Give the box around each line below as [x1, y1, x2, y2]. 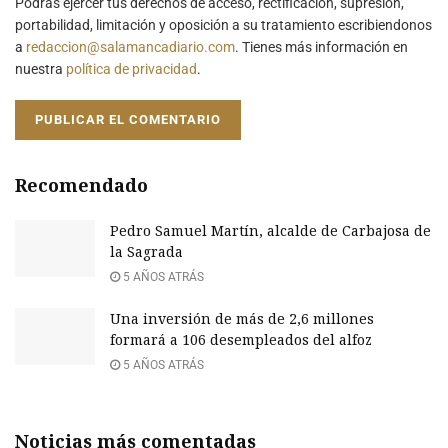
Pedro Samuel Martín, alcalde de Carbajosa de [110, 220, 431, 240]
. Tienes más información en [235, 38, 408, 55]
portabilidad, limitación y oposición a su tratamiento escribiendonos [15, 16, 432, 33]
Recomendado [15, 172, 148, 197]
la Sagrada [110, 241, 183, 261]
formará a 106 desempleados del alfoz [110, 329, 372, 349]
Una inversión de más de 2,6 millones [110, 308, 374, 328]
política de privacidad [66, 60, 197, 77]
